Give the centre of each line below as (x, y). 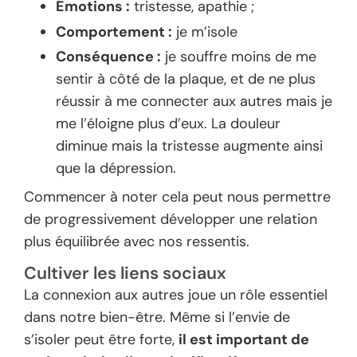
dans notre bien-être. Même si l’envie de (157, 318)
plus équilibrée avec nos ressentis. (137, 241)
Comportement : (114, 31)
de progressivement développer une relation (171, 219)
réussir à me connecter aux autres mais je (194, 102)
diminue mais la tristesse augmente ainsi (189, 146)
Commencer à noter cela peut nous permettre (177, 196)
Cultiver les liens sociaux (125, 274)
